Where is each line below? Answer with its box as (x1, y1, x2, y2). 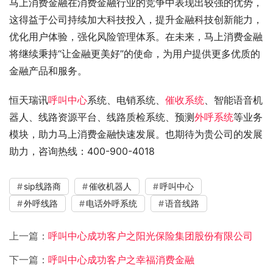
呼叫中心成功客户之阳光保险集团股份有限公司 (48, 230, 253, 242)
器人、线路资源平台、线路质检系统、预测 (9, 111, 194, 123)
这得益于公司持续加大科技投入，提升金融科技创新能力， (9, 13, 263, 26)
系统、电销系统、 (87, 94, 165, 106)
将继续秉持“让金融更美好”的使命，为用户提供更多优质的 (9, 48, 260, 60)
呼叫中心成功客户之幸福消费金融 (48, 253, 194, 266)
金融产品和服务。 (9, 65, 87, 77)
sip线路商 (24, 181, 61, 191)
